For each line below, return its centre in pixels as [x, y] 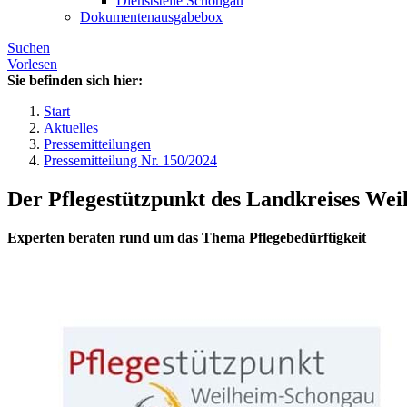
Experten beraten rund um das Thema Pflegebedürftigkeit [187, 238]
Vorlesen [32, 65]
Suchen [29, 48]
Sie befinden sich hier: [75, 81]
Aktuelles [71, 128]
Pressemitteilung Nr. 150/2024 [130, 161]
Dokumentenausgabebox [151, 17]
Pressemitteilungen [97, 144]
